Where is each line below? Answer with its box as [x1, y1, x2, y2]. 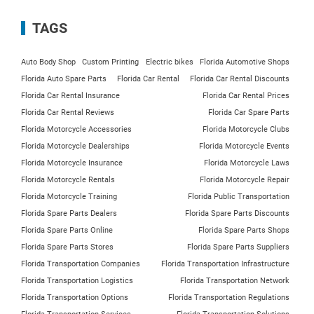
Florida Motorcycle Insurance [21, 158, 123, 168]
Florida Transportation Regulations [168, 293, 289, 303]
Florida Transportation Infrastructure [161, 259, 289, 269]
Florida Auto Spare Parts [21, 74, 107, 84]
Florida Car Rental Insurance [21, 91, 120, 101]
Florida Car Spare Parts [208, 108, 289, 118]
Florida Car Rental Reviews [21, 108, 114, 118]
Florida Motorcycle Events [199, 142, 289, 151]
